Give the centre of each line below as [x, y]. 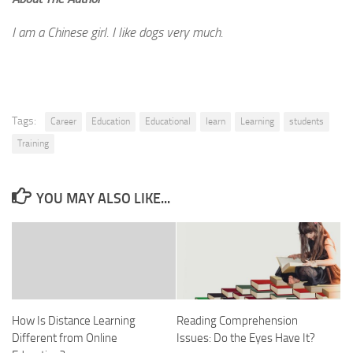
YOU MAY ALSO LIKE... [103, 198]
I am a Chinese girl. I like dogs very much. [117, 33]
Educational [168, 121]
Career [63, 121]
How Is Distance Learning [74, 320]
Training [33, 143]
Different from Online [65, 338]
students [307, 121]
